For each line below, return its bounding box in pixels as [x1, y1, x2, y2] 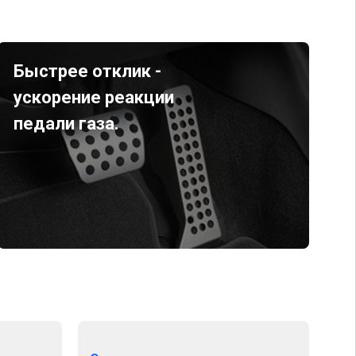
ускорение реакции [13, 87, 174, 107]
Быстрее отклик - [13, 61, 161, 81]
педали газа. [13, 114, 119, 133]
